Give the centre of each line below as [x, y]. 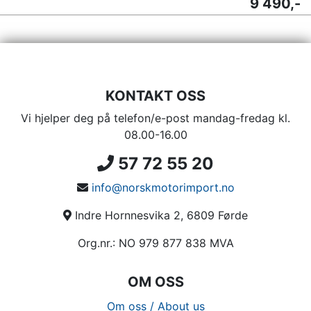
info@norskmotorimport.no [163, 187]
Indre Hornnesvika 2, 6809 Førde [160, 215]
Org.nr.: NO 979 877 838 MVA [155, 243]
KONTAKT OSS [155, 96]
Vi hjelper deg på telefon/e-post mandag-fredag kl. [155, 118]
